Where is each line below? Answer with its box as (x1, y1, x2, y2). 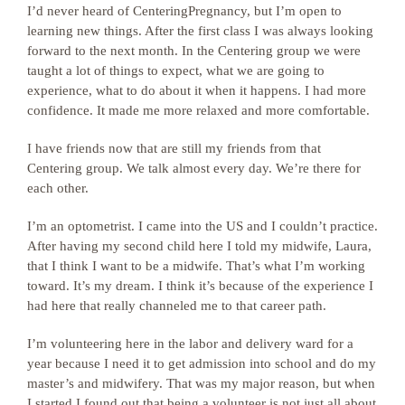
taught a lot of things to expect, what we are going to (27, 62, 325, 78)
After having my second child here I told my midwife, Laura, (27, 238, 372, 253)
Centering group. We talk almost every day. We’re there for (27, 160, 361, 175)
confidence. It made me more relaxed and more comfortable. (27, 102, 370, 118)
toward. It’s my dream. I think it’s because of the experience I (27, 278, 373, 293)
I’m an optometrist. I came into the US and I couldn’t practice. (27, 218, 378, 233)
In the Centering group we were (182, 42, 361, 58)
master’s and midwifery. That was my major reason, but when (27, 375, 375, 391)
